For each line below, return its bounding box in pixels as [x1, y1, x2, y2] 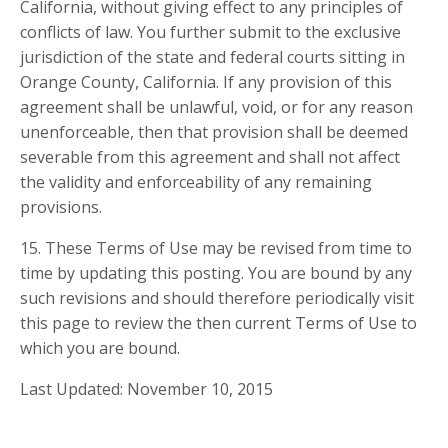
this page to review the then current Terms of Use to [20, 312, 417, 335]
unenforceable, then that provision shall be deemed [20, 121, 408, 144]
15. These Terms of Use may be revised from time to [20, 237, 412, 260]
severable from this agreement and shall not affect [20, 146, 400, 169]
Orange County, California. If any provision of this [20, 71, 392, 94]
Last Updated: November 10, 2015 [20, 378, 273, 401]
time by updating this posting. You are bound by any [20, 262, 412, 285]
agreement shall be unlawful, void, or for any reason [20, 96, 413, 119]
